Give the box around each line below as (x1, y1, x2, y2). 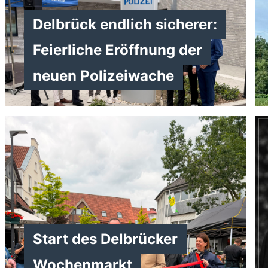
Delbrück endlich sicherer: (32, 16, 217, 33)
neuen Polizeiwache (32, 67, 174, 84)
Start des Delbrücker (32, 230, 178, 248)
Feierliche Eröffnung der (32, 41, 202, 59)
